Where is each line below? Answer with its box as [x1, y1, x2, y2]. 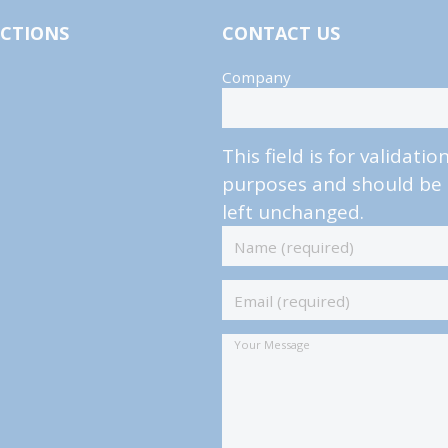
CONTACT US [221, 20, 340, 45]
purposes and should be [221, 170, 442, 197]
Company [221, 66, 291, 87]
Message [221, 356, 287, 377]
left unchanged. [221, 198, 364, 225]
